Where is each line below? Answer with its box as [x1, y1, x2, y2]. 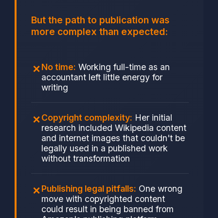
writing [41, 82, 68, 93]
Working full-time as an [76, 62, 170, 73]
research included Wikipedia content [41, 123, 186, 133]
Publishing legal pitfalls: [41, 183, 136, 194]
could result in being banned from [41, 204, 174, 215]
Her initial [132, 112, 172, 123]
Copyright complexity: [41, 112, 132, 123]
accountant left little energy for [41, 72, 163, 83]
